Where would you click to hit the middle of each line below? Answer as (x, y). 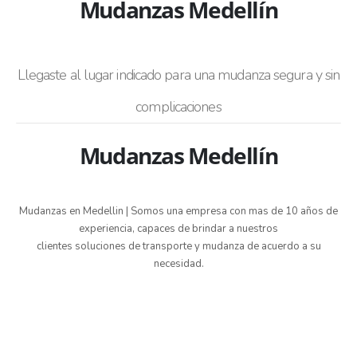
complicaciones (178, 107)
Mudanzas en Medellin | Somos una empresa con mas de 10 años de (178, 211)
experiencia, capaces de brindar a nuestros (178, 229)
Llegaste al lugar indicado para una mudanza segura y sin (178, 75)
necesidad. (178, 264)
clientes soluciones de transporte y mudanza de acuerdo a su (178, 246)
